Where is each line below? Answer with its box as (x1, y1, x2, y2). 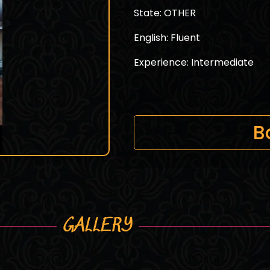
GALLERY (63, 215, 133, 237)
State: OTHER (134, 5, 196, 20)
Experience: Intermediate (134, 55, 254, 70)
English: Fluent (134, 31, 200, 45)
